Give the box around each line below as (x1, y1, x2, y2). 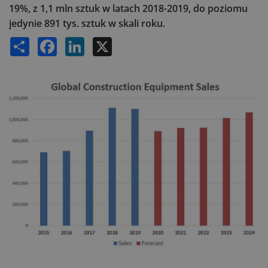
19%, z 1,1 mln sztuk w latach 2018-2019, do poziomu (9, 2, 248, 15)
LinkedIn (84, 38, 108, 46)
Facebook (57, 38, 84, 46)
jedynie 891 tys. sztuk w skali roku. (9, 17, 165, 30)
